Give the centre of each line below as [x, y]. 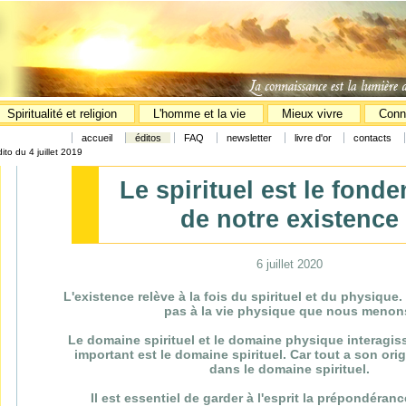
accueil [97, 138]
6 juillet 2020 [289, 264]
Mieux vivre [314, 114]
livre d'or [314, 138]
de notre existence [289, 219]
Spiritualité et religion [64, 114]
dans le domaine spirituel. [289, 369]
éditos [148, 138]
